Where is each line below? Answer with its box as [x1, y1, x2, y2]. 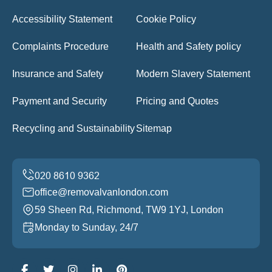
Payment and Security [12, 95, 107, 106]
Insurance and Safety [12, 68, 103, 79]
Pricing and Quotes [136, 95, 219, 106]
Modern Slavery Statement [136, 68, 250, 79]
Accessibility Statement [12, 13, 112, 24]
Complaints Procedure [12, 41, 109, 52]
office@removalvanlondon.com [35, 186, 168, 197]
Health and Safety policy [136, 41, 241, 52]
